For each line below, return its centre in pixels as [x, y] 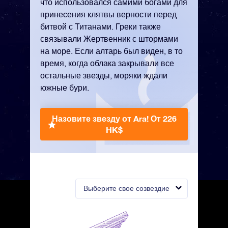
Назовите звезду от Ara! [101, 118]
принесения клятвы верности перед [108, 14]
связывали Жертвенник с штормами [109, 39]
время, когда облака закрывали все [107, 63]
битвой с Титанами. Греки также [101, 26]
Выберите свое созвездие [126, 188]
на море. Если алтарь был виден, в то [111, 51]
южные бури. [65, 88]
